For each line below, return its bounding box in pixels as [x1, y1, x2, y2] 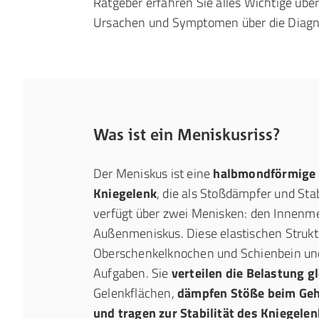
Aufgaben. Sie [93, 263, 172, 283]
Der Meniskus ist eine [93, 164, 214, 183]
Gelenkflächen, [93, 283, 177, 303]
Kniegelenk [93, 184, 157, 203]
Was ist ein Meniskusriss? [93, 125, 280, 144]
